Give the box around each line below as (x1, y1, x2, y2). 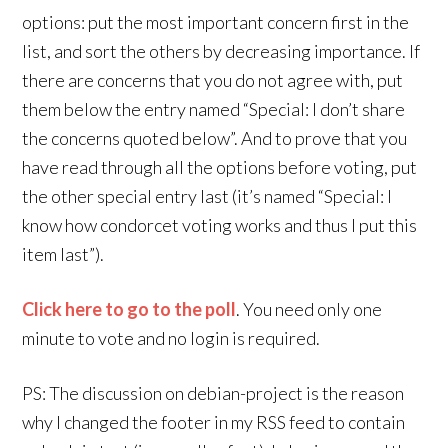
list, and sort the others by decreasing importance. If (22, 40, 421, 62)
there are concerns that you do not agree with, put (22, 69, 404, 91)
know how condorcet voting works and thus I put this (22, 214, 418, 236)
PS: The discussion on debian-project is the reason (22, 382, 405, 404)
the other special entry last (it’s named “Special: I (22, 185, 393, 207)
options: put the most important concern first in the (22, 11, 410, 33)
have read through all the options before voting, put (22, 156, 418, 178)
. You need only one (236, 298, 383, 320)
